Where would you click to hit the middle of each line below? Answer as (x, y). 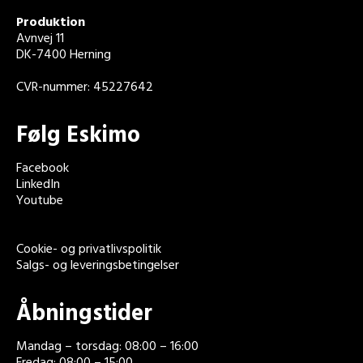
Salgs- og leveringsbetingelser (98, 265)
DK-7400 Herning (64, 55)
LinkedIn (38, 184)
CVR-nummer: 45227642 (85, 87)
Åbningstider (84, 314)
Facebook (43, 168)
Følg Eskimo (78, 135)
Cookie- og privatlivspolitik (89, 249)
